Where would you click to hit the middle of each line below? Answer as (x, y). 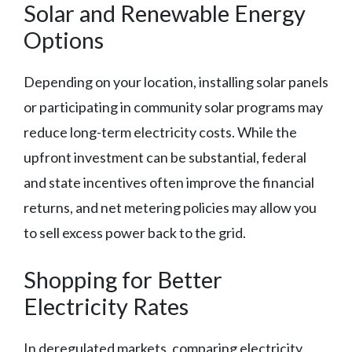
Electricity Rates (106, 306)
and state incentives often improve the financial (169, 183)
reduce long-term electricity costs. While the (160, 132)
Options (64, 40)
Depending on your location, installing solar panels (176, 82)
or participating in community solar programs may (173, 107)
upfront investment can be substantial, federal (165, 158)
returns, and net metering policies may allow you (170, 208)
